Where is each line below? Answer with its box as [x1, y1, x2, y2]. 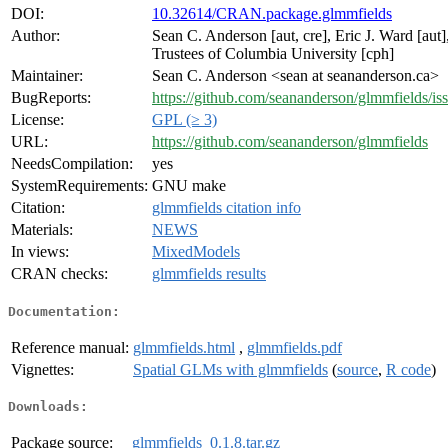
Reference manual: [11, 338, 129, 356]
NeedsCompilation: [11, 155, 133, 173]
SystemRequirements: [11, 177, 148, 195]
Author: [11, 27, 60, 45]
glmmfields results [152, 265, 266, 283]
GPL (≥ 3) [152, 111, 217, 129]
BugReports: [11, 89, 91, 107]
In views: [11, 243, 69, 261]
